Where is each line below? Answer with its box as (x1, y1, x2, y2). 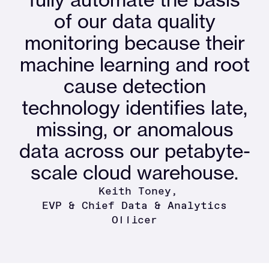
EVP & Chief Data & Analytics (42, 198, 227, 213)
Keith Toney (98, 184, 171, 199)
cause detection (63, 74, 206, 98)
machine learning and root (19, 53, 250, 77)
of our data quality (53, 10, 216, 34)
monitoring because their (24, 31, 245, 55)
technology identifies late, (22, 96, 247, 120)
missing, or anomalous (35, 118, 234, 142)
